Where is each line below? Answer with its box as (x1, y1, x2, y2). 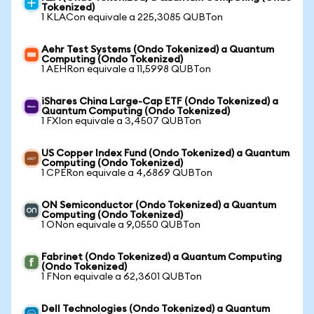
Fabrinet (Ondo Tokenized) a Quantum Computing (41, 252, 282, 262)
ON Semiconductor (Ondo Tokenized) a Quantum (41, 200, 276, 210)
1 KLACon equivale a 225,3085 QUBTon (41, 13, 223, 22)
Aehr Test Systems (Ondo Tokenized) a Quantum (41, 45, 274, 55)
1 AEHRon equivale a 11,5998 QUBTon (41, 64, 211, 74)
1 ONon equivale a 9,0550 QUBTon (41, 220, 200, 230)
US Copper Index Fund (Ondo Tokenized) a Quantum (41, 149, 289, 158)
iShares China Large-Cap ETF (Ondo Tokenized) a (41, 97, 278, 107)
